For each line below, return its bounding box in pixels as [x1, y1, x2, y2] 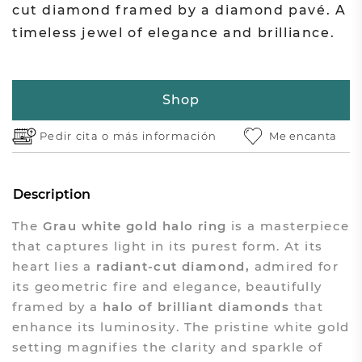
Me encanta [269, 129, 337, 143]
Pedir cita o [39, 129, 113, 143]
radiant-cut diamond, [91, 258, 255, 274]
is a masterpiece [230, 217, 350, 234]
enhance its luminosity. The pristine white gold [11, 318, 350, 335]
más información [112, 129, 217, 143]
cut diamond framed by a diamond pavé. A [11, 2, 347, 19]
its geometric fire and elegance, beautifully [11, 278, 322, 294]
